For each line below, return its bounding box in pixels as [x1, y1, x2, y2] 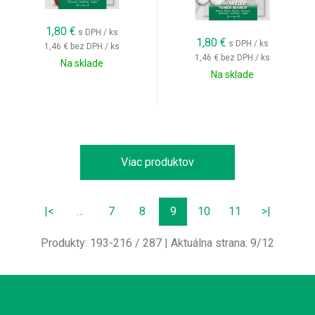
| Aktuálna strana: [162, 236, 250, 250]
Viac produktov [121, 155, 194, 169]
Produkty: [41, 236, 90, 250]
